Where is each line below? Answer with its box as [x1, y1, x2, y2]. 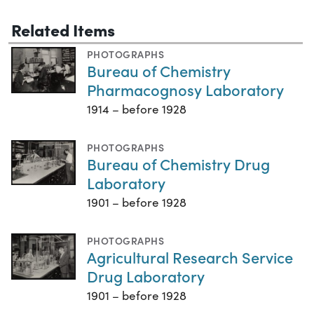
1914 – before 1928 [87, 101, 186, 118]
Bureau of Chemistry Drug [87, 153, 270, 175]
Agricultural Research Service [87, 246, 293, 268]
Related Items [11, 18, 115, 41]
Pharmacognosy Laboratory [87, 78, 284, 101]
